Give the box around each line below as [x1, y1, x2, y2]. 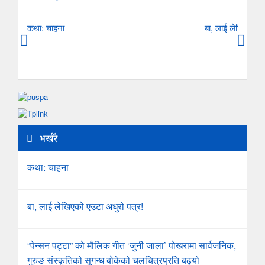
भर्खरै [37, 130, 57, 145]
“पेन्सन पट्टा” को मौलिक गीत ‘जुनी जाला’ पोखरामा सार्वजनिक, [27, 238, 236, 252]
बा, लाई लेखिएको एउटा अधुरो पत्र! [27, 199, 143, 213]
